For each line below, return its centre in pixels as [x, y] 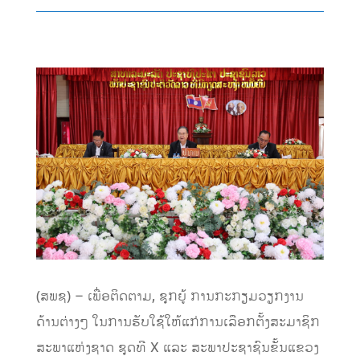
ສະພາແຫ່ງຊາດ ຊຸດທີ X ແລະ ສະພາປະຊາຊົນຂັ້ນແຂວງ [177, 348]
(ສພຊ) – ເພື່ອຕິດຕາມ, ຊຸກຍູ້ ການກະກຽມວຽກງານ [170, 297]
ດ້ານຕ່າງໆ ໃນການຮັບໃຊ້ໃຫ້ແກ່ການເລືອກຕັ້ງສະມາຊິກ [178, 323]
